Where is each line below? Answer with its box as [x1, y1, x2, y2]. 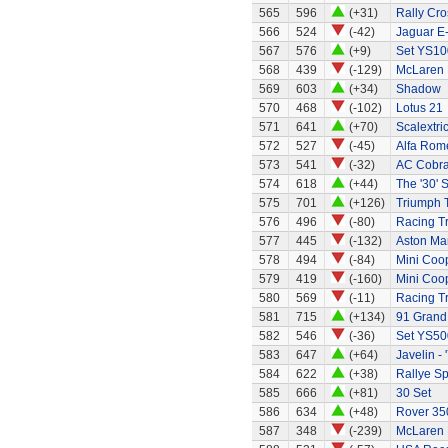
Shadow [395, 82, 441, 96]
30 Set [395, 386, 431, 400]
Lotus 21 [395, 101, 443, 115]
